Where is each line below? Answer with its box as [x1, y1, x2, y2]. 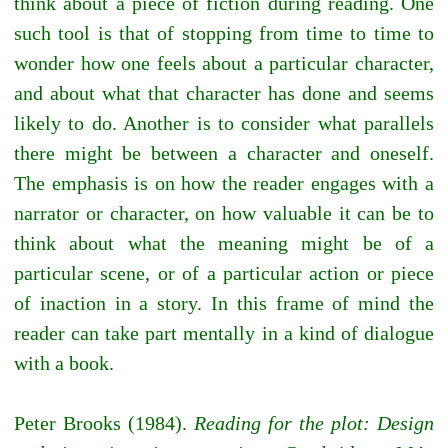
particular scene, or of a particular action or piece [14, 262, 434, 285]
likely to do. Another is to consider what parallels [14, 112, 434, 135]
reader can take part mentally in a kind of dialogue [14, 322, 434, 345]
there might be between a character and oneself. [14, 142, 434, 165]
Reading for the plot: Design [194, 412, 434, 435]
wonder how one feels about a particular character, [14, 52, 434, 75]
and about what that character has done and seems [14, 82, 434, 105]
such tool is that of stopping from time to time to [14, 22, 434, 45]
